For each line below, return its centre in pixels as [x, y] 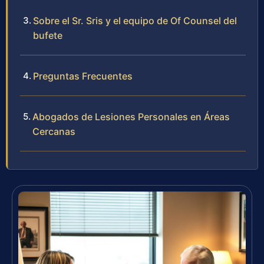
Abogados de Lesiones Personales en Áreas [131, 117]
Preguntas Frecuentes [83, 76]
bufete [48, 36]
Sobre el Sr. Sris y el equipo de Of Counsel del [135, 21]
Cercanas [54, 132]
